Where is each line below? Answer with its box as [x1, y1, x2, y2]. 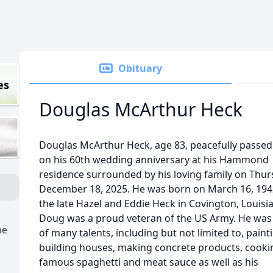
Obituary [118, 62, 162, 75]
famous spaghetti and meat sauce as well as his [39, 255, 258, 269]
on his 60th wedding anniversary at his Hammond [39, 153, 269, 166]
